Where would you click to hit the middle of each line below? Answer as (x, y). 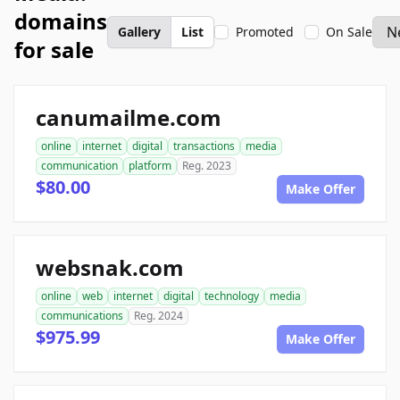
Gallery (139, 32)
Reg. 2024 (158, 316)
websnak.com (110, 267)
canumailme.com (129, 117)
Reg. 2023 (207, 166)
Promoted (265, 32)
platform (150, 166)
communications (82, 316)
